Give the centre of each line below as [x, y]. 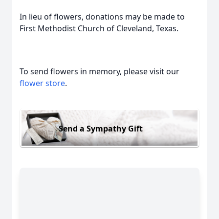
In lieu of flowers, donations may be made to [102, 17]
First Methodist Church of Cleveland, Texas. [99, 28]
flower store [42, 83]
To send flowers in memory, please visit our [99, 71]
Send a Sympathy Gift [101, 128]
